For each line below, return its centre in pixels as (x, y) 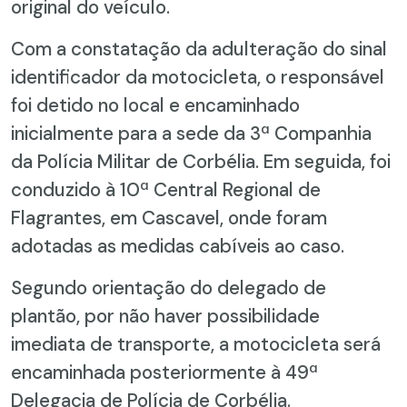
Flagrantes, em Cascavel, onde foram (169, 217)
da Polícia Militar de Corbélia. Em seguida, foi (201, 161)
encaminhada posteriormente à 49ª (164, 372)
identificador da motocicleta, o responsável (198, 76)
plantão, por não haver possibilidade (165, 315)
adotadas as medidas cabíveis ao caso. (178, 245)
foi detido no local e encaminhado (155, 104)
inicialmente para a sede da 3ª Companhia (191, 133)
